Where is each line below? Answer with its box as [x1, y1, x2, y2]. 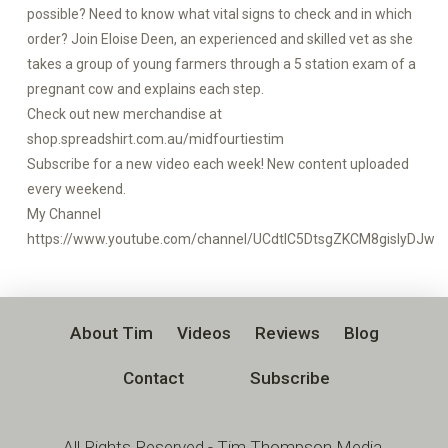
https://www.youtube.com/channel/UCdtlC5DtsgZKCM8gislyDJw [26, 231, 435, 247]
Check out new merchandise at [26, 106, 222, 122]
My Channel [26, 206, 101, 222]
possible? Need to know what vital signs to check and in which [26, 6, 412, 22]
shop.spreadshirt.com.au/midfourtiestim [26, 131, 284, 147]
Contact [123, 368, 185, 389]
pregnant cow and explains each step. [26, 81, 264, 97]
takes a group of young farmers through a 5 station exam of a [26, 56, 416, 72]
